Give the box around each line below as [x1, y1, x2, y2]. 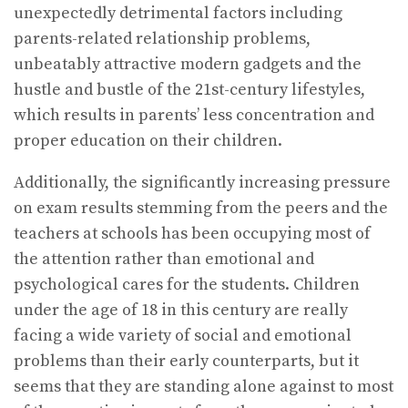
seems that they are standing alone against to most [14, 376, 393, 398]
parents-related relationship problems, [14, 28, 311, 50]
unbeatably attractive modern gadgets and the [14, 54, 362, 76]
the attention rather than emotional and [14, 249, 314, 270]
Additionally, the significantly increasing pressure [14, 172, 391, 194]
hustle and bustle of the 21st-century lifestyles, [14, 79, 365, 101]
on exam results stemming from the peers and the [14, 198, 388, 219]
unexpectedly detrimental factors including [14, 3, 342, 25]
